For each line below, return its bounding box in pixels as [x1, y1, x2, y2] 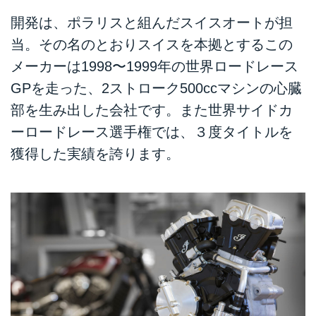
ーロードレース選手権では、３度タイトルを [11, 123, 293, 140]
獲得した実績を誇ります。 [11, 145, 180, 162]
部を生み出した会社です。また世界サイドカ [11, 102, 293, 118]
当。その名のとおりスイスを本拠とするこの [11, 36, 293, 52]
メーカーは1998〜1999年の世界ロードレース [11, 58, 298, 74]
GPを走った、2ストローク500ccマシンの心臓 [11, 80, 302, 96]
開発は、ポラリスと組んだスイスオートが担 [11, 14, 293, 30]
